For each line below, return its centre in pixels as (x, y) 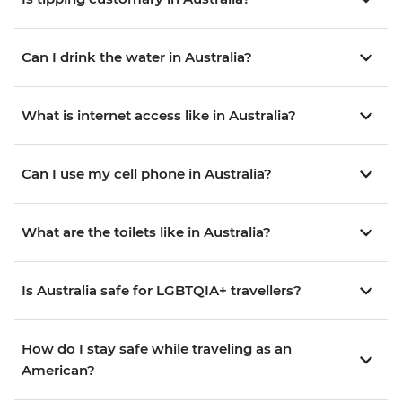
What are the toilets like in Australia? (146, 232)
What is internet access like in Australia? (159, 116)
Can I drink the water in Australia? (137, 57)
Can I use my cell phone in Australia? (147, 174)
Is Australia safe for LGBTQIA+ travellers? (162, 291)
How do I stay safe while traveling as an (157, 349)
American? (58, 371)
